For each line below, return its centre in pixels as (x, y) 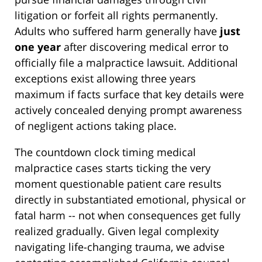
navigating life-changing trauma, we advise (120, 247)
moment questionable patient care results (118, 184)
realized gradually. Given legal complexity (117, 231)
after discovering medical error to (145, 47)
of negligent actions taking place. (96, 126)
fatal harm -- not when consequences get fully (127, 216)
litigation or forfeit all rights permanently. (116, 15)
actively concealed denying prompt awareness (128, 110)
